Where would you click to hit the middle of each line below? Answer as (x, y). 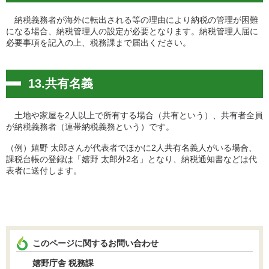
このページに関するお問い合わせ (95, 243)
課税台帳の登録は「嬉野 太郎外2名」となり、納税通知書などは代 (131, 159)
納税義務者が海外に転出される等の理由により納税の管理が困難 (132, 20)
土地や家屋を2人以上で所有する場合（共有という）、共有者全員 (134, 115)
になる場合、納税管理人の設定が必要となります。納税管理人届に (132, 31)
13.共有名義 (61, 83)
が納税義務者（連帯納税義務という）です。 (90, 126)
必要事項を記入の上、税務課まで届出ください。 (98, 42)
